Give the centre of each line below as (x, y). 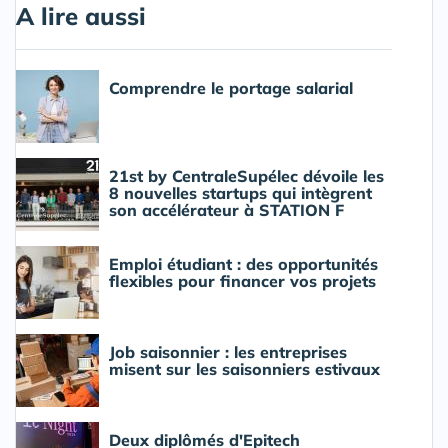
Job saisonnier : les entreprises (228, 352)
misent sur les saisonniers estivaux (244, 369)
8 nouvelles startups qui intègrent (240, 193)
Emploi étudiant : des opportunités (243, 264)
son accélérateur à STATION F (226, 210)
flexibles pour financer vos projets (242, 281)
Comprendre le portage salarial (231, 88)
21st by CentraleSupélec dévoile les (246, 176)
